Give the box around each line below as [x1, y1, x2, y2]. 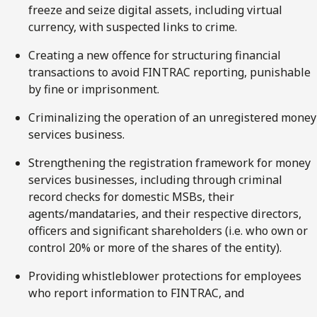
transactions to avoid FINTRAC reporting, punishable [28, 64, 311, 80]
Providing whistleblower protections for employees [28, 267, 301, 284]
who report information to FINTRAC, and [28, 284, 244, 301]
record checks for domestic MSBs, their [28, 188, 234, 204]
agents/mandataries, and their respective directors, [28, 205, 301, 221]
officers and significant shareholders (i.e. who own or [28, 222, 308, 238]
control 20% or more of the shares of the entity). [28, 239, 282, 255]
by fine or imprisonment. [28, 81, 159, 97]
